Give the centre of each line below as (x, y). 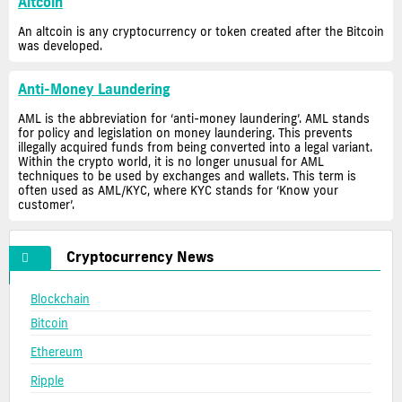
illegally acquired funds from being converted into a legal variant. (195, 148)
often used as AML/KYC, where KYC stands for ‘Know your (178, 191)
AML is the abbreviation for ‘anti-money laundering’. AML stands (194, 119)
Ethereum (57, 351)
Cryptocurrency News (140, 257)
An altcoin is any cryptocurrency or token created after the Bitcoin (201, 32)
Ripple (47, 380)
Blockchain (60, 298)
